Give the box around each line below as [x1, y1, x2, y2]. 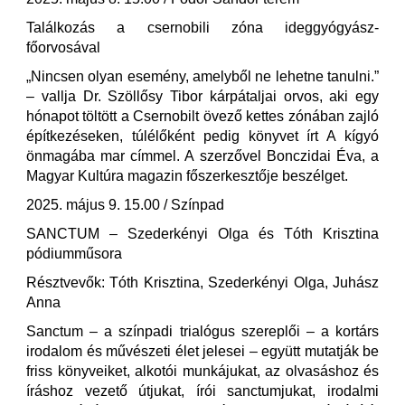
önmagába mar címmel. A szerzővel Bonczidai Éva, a [26, 148, 379, 164]
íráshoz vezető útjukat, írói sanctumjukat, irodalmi [26, 383, 379, 399]
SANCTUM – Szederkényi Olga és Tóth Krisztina [26, 226, 379, 241]
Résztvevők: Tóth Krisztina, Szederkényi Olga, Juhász [26, 275, 379, 290]
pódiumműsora [26, 246, 122, 261]
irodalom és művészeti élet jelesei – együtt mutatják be [26, 344, 379, 359]
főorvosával [26, 40, 100, 55]
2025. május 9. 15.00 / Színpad [26, 197, 224, 212]
